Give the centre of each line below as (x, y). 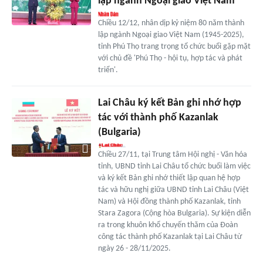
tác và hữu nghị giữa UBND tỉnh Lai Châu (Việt (173, 190)
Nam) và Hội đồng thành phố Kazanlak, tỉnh (169, 201)
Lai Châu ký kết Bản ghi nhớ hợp (169, 103)
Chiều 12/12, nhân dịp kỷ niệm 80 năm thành (171, 23)
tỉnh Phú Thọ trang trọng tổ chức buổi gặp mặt (174, 46)
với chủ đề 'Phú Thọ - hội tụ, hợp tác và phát (170, 58)
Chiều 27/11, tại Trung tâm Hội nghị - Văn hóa (172, 154)
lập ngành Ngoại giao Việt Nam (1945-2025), (171, 35)
